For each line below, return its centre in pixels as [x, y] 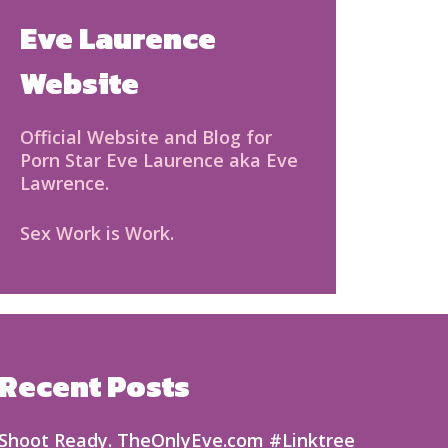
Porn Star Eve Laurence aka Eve [159, 160]
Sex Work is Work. [97, 233]
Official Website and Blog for [146, 137]
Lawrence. [64, 183]
